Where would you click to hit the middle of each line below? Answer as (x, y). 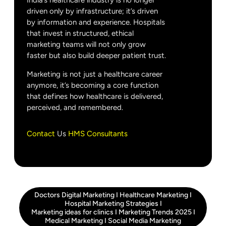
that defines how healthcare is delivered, (95, 97)
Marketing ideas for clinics (72, 212)
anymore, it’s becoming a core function (93, 86)
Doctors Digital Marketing (74, 195)
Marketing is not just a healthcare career (95, 74)
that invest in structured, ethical (80, 34)
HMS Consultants (98, 134)
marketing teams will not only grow (86, 45)
